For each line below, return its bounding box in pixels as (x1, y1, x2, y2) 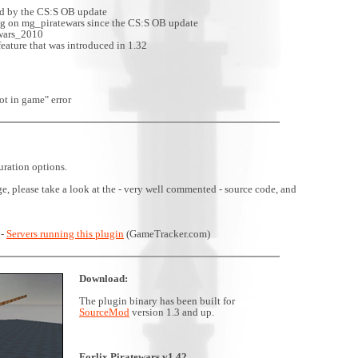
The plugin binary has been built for (79, 295, 235, 307)
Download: (79, 272, 128, 284)
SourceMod (79, 306, 129, 318)
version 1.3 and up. (129, 306, 214, 318)
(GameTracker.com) (124, 228, 210, 240)
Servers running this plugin (6, 228, 124, 240)
